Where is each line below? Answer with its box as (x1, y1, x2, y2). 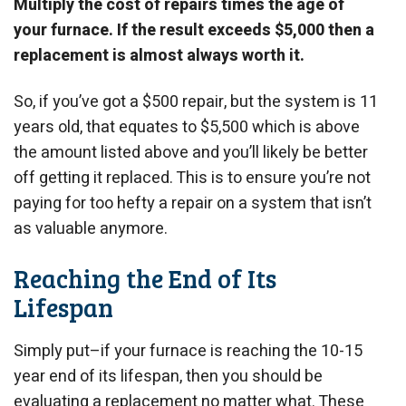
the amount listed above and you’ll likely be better (14, 140, 368, 166)
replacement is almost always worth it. (14, 43, 304, 68)
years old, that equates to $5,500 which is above (14, 115, 360, 140)
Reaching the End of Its (14, 260, 276, 295)
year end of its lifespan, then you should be (14, 364, 323, 390)
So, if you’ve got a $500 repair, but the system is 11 (14, 90, 378, 115)
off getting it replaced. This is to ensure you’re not (14, 166, 371, 191)
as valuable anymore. (14, 217, 168, 242)
